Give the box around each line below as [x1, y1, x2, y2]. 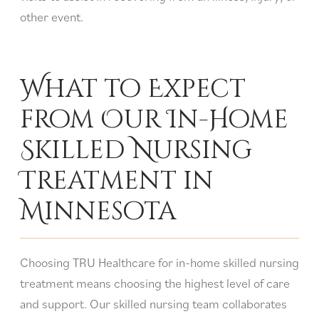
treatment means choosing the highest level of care [20, 275, 290, 292]
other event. [20, 9, 89, 26]
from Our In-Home [20, 102, 288, 137]
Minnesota [20, 194, 182, 229]
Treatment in [20, 163, 214, 198]
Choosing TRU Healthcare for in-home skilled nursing [20, 254, 299, 271]
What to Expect [20, 71, 246, 106]
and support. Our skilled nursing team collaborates [20, 296, 287, 313]
